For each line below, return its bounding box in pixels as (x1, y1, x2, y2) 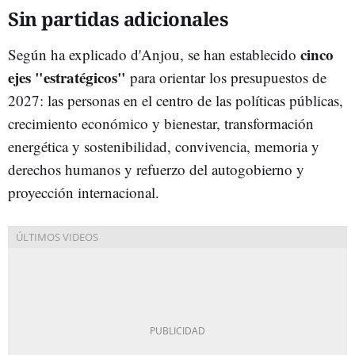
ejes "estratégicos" (8, 66, 130, 88)
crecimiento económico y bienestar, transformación (8, 113, 314, 133)
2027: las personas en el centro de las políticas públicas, (8, 90, 343, 110)
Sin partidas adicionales (8, 5, 228, 32)
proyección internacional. (8, 181, 159, 202)
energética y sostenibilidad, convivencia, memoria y (8, 136, 319, 156)
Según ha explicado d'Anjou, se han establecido (8, 44, 296, 64)
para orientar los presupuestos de (130, 67, 326, 87)
